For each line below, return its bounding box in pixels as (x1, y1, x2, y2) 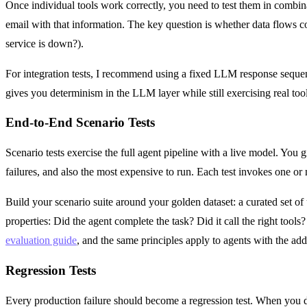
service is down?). (5, 37, 84, 49)
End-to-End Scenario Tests (5, 115, 155, 130)
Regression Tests (5, 262, 96, 278)
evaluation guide (5, 234, 77, 247)
